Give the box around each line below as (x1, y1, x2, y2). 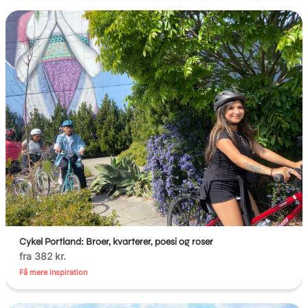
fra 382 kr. (19, 250, 67, 262)
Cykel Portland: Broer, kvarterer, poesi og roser (19, 235, 214, 247)
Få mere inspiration (19, 267, 88, 277)
